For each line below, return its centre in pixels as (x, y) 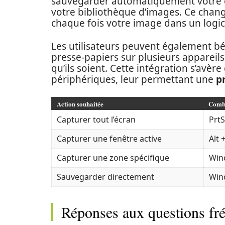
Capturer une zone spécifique (113, 158)
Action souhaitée (80, 104)
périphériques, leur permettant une (134, 79)
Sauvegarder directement (105, 177)
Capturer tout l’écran (96, 120)
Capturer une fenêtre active (109, 139)
